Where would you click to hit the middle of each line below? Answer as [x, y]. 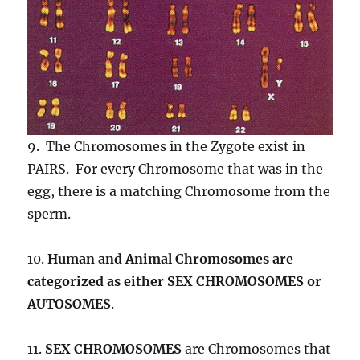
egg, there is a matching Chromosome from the [179, 192]
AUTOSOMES [70, 304]
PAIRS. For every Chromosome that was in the [176, 169]
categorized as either [96, 282]
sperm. [49, 214]
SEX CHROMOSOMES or [245, 282]
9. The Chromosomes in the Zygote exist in [167, 147]
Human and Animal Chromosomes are [171, 259]
